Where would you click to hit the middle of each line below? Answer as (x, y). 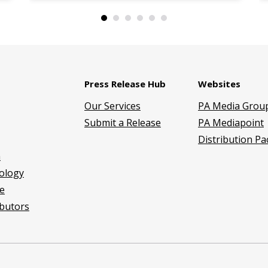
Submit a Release (123, 123)
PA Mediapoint (231, 123)
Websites (219, 84)
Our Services (112, 106)
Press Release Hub (125, 84)
